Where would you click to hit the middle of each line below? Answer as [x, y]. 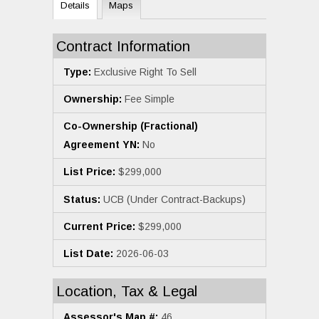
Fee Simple [148, 99]
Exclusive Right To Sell [144, 72]
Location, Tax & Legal [127, 292]
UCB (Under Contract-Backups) [173, 199]
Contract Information [123, 47]
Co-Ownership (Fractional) [131, 126]
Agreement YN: [101, 145]
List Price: [89, 172]
